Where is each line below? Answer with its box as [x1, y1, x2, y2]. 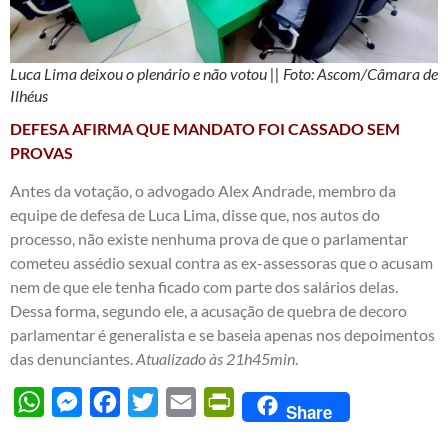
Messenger [82, 392, 158, 412]
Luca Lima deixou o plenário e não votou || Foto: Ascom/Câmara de [10, 63, 438, 83]
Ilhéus [10, 85, 48, 105]
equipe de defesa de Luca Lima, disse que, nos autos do [10, 205, 380, 225]
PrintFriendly [234, 392, 326, 412]
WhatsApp [44, 392, 119, 412]
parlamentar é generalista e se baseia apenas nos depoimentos [10, 325, 435, 345]
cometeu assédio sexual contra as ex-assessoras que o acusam [10, 253, 433, 273]
